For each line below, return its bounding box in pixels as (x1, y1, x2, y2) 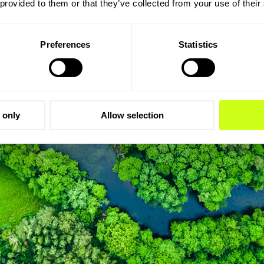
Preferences (40, 39, 91, 49)
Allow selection (100, 110, 164, 120)
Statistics (179, 39, 217, 49)
